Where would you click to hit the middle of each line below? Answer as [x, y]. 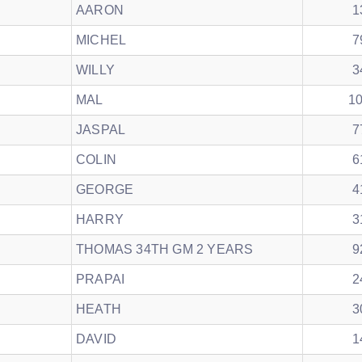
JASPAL [101, 130]
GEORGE [105, 189]
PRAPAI [101, 279]
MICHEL [101, 40]
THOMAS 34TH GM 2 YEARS [165, 249]
